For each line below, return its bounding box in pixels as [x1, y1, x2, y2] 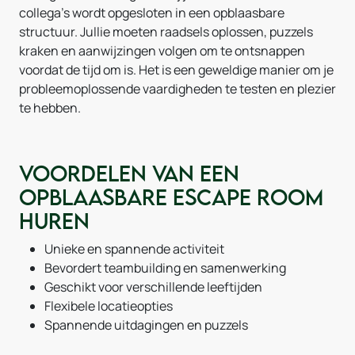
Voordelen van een [19, 160, 239, 186]
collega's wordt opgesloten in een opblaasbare [19, 4, 284, 21]
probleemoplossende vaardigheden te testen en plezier [19, 80, 336, 97]
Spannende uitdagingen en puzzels [44, 316, 248, 334]
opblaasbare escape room [19, 184, 323, 210]
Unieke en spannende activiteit [44, 240, 224, 258]
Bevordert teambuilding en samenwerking [44, 259, 286, 277]
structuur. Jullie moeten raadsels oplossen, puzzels [19, 23, 313, 40]
